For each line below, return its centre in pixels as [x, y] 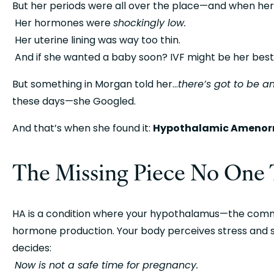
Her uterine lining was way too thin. [98, 40]
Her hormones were [64, 23]
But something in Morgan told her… [95, 84]
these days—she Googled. [74, 101]
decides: [32, 248]
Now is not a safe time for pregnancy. [106, 265]
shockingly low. [150, 23]
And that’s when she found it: [83, 128]
